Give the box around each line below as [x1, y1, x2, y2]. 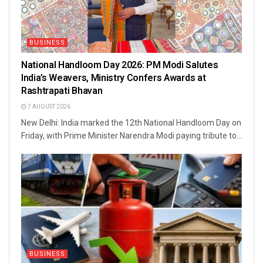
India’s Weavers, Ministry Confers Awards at [21, 71, 206, 86]
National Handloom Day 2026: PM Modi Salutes [21, 58, 218, 73]
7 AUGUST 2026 [26, 103, 70, 112]
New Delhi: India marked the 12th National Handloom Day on [21, 118, 241, 128]
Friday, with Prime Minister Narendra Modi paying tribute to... [21, 131, 242, 141]
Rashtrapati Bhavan [21, 84, 103, 99]
